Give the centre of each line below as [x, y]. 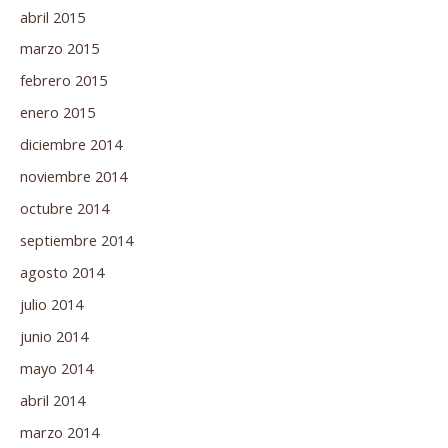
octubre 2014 [64, 208]
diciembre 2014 [71, 144]
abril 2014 [52, 399]
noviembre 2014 [73, 176]
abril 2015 [52, 16]
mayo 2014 [56, 367]
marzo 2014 [59, 431]
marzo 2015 [59, 48]
